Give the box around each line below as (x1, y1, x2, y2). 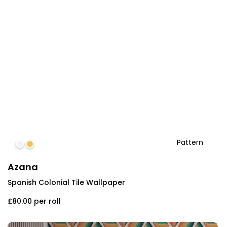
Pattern (176, 137, 203, 147)
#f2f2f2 (16, 139, 48, 151)
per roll (34, 196, 61, 206)
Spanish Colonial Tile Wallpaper (8, 177, 125, 187)
